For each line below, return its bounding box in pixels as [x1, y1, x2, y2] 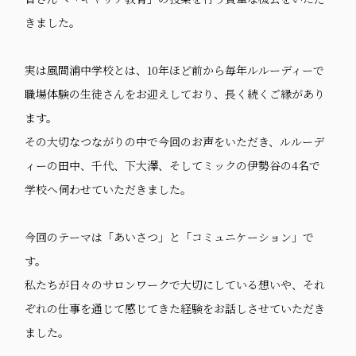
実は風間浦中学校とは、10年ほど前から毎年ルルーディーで [25, 62, 325, 78]
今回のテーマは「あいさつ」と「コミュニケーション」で [25, 229, 315, 245]
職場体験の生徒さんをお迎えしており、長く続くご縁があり [25, 86, 326, 102]
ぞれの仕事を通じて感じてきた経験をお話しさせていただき [25, 300, 326, 316]
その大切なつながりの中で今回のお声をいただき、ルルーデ [25, 133, 325, 149]
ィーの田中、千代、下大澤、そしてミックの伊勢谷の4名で [25, 157, 321, 173]
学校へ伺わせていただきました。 [25, 181, 192, 197]
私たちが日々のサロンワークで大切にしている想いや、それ [25, 277, 326, 292]
